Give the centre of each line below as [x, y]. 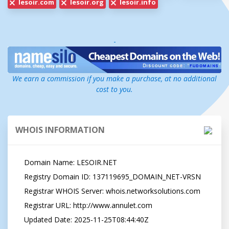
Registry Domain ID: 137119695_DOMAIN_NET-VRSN [21, 176]
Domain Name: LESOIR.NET [21, 162]
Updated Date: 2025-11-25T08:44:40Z [21, 219]
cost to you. [114, 89]
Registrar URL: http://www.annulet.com [21, 205]
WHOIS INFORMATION [60, 130]
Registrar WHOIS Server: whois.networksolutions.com [21, 191]
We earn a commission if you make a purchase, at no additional [114, 78]
